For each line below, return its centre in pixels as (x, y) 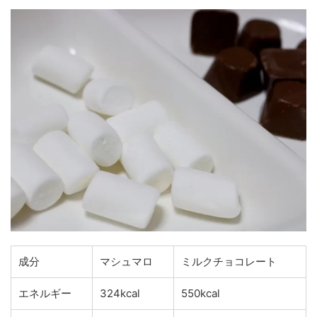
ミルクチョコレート (229, 261)
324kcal (120, 293)
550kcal (201, 293)
